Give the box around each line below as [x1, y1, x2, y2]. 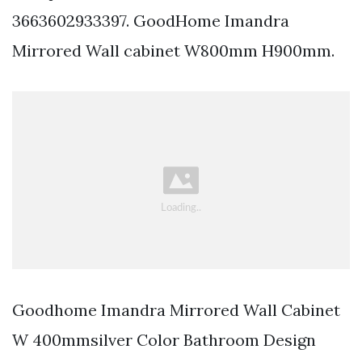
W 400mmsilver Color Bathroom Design [12, 330, 316, 351]
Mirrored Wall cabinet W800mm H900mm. [12, 40, 335, 61]
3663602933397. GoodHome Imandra [12, 10, 289, 31]
